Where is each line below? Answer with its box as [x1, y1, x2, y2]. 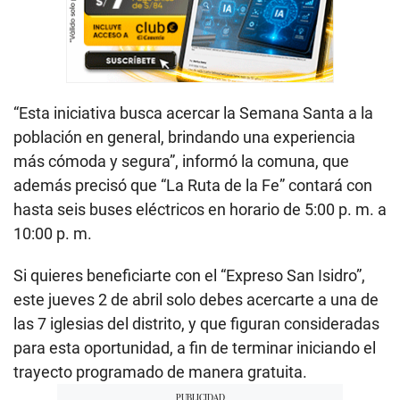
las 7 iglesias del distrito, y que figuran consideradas [13, 314, 379, 334]
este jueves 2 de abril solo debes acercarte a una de [13, 290, 379, 310]
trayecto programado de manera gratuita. [13, 362, 307, 382]
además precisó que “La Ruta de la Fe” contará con [13, 176, 372, 196]
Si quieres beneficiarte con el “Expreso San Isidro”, [13, 266, 365, 286]
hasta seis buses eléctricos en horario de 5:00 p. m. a [13, 200, 387, 220]
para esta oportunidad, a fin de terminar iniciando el [13, 338, 376, 358]
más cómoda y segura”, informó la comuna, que [13, 152, 349, 171]
